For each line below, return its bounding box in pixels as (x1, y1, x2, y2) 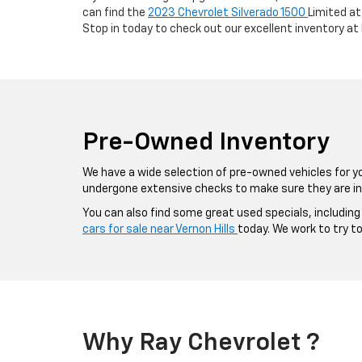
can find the (82, 7, 148, 19)
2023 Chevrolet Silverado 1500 (148, 7, 308, 19)
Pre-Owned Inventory (82, 131, 330, 155)
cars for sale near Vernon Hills (82, 224, 238, 235)
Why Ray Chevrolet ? (82, 331, 320, 356)
